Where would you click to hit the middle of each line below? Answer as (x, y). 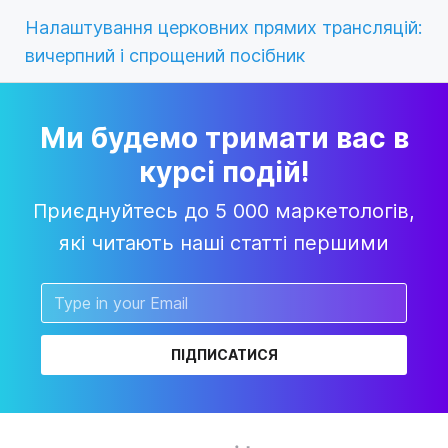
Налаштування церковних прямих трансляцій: (223, 27)
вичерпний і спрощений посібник (165, 55)
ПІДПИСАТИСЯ (224, 354)
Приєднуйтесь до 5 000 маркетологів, (224, 210)
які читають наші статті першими (224, 242)
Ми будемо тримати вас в (224, 137)
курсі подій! (224, 171)
